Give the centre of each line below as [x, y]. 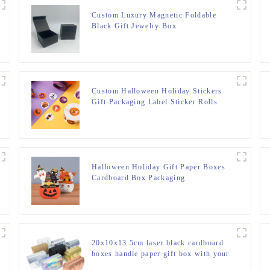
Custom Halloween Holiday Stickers [157, 91]
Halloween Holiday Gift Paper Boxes [158, 167]
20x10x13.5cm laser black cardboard [157, 243]
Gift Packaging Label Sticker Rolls [154, 102]
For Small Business [127, 112]
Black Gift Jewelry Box [134, 26]
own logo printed [122, 264]
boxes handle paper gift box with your [160, 253]
